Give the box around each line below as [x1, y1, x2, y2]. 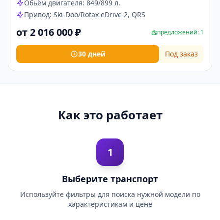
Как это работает [57, 107, 163, 123]
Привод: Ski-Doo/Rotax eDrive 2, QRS [24, 10, 145, 19]
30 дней [78, 49, 106, 58]
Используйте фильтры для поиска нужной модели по [20, 190, 200, 199]
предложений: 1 [157, 28, 204, 36]
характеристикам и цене [68, 199, 152, 209]
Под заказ [165, 49, 198, 58]
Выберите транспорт [62, 173, 158, 185]
